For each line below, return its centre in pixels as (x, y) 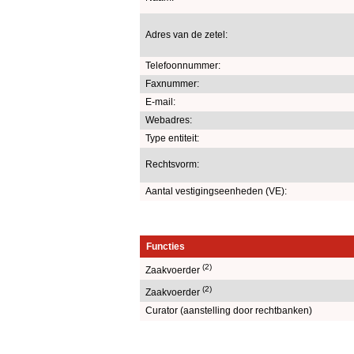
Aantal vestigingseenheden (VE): (216, 191)
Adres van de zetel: (186, 34)
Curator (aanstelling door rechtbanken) (229, 310)
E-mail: (160, 102)
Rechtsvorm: (172, 164)
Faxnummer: (172, 83)
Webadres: (169, 120)
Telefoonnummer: (183, 65)
